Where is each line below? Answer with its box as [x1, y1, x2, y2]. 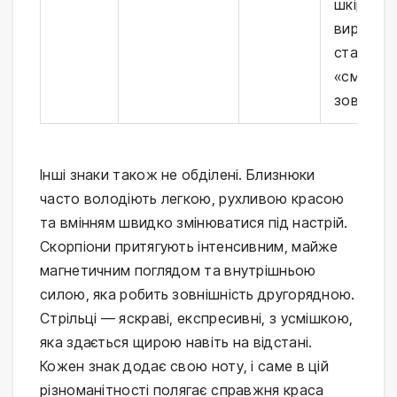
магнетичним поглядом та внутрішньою [40, 261, 316, 279]
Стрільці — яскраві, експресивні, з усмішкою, [40, 308, 354, 327]
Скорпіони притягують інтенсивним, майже [40, 237, 339, 255]
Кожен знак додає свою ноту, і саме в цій [40, 356, 329, 375]
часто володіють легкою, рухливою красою [40, 189, 345, 207]
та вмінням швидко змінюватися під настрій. [40, 213, 348, 231]
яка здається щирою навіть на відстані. [40, 332, 313, 351]
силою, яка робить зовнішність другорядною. [40, 284, 355, 303]
